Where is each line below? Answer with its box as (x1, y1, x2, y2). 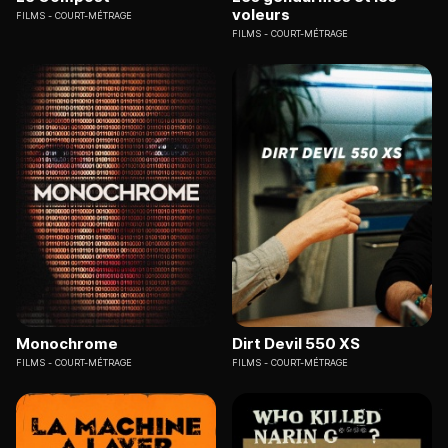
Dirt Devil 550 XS (232, 333, 360, 353)
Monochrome (16, 333, 118, 353)
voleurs (232, 5, 290, 25)
